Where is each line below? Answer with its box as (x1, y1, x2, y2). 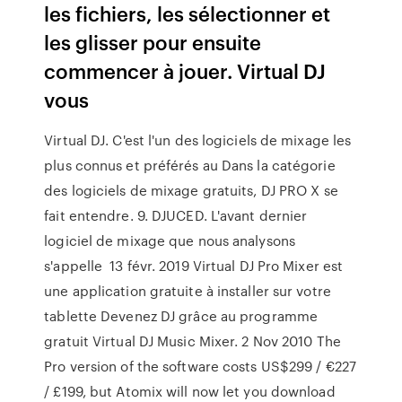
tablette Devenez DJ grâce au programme (44, 306, 319, 326)
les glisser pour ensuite (44, 28, 262, 56)
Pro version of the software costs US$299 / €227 (44, 356, 356, 376)
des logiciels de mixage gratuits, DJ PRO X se (44, 180, 338, 200)
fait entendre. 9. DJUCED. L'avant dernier (44, 205, 308, 225)
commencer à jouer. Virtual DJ (44, 57, 327, 84)
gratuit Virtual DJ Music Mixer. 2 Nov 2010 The (44, 331, 341, 351)
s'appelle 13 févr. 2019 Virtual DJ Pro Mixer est (44, 256, 344, 275)
